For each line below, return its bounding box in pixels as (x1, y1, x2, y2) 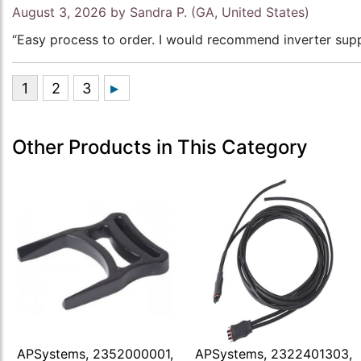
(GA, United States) (187, 4, 309, 20)
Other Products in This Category (12, 135, 308, 159)
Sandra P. (130, 4, 187, 20)
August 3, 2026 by (12, 4, 130, 20)
